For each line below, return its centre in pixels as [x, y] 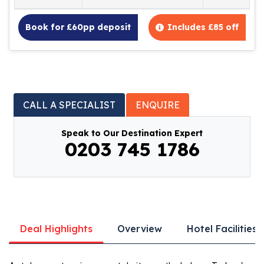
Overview [140, 229]
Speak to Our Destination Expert [132, 133]
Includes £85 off [203, 27]
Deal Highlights [56, 229]
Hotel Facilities [222, 229]
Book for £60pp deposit [78, 27]
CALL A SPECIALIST [69, 105]
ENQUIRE [158, 105]
